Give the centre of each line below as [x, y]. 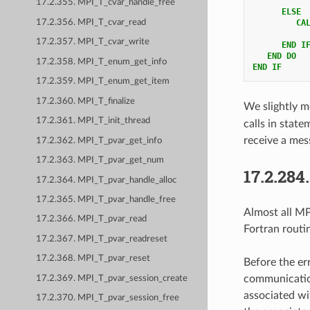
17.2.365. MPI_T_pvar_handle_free [106, 199]
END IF [267, 67]
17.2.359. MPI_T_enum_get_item [103, 82]
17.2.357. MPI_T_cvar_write [93, 42]
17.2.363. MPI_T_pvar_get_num [100, 161]
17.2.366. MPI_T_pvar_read [92, 219]
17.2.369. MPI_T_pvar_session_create [112, 278]
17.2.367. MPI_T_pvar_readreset [102, 239]
